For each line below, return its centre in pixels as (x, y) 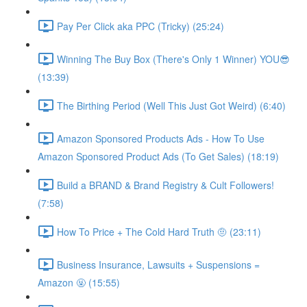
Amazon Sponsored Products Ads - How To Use (161, 138)
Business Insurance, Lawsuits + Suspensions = (158, 264)
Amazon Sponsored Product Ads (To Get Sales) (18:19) (158, 156)
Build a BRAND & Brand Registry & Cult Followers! (165, 185)
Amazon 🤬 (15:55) (79, 282)
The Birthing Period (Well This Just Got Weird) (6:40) (171, 105)
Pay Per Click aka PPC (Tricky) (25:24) (140, 26)
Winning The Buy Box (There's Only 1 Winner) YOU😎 (173, 59)
